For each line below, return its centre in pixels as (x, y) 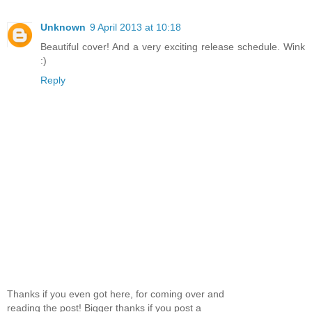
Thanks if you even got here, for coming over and (116, 294)
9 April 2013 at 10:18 (135, 27)
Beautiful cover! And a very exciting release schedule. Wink (173, 46)
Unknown (63, 27)
